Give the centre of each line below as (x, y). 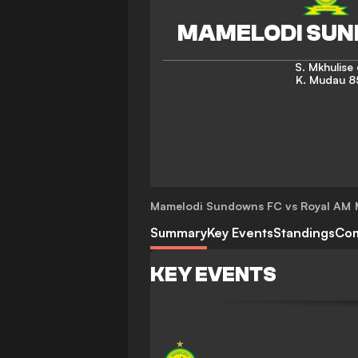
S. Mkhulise (324, 67)
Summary (179, 233)
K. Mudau (320, 80)
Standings (304, 233)
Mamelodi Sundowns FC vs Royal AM (251, 206)
